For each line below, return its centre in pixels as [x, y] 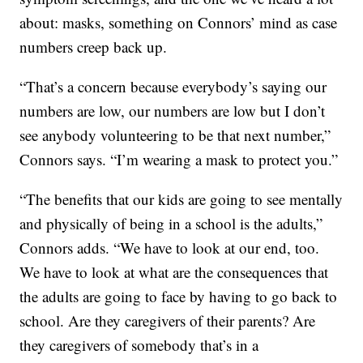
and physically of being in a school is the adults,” [171, 224]
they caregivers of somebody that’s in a [139, 345]
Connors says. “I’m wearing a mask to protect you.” [179, 160]
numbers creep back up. [94, 47]
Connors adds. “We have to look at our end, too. [170, 248]
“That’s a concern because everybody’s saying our [173, 87]
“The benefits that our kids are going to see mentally [181, 199]
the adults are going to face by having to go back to [179, 297]
